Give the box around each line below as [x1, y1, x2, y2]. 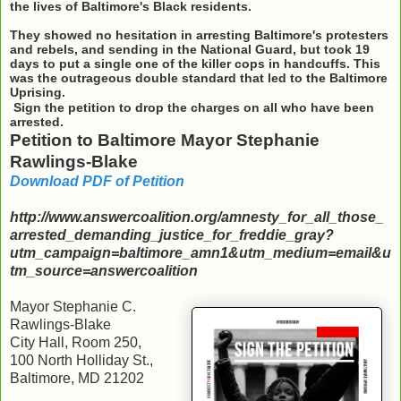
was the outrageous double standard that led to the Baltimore [10, 70, 388, 85]
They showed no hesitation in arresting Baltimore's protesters [10, 27, 388, 42]
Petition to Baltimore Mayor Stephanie [10, 130, 320, 149]
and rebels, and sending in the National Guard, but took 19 [10, 41, 370, 56]
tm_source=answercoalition [10, 262, 198, 278]
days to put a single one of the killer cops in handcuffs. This [10, 55, 380, 71]
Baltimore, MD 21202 [10, 370, 144, 386]
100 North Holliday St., [10, 352, 153, 368]
